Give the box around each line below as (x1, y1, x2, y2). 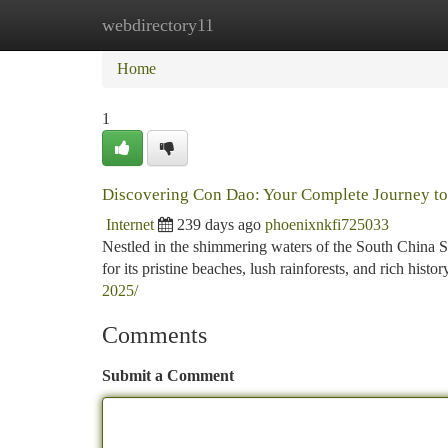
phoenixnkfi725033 (265, 216, 389, 233)
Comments (102, 322, 207, 348)
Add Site (344, 16, 400, 33)
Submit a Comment (102, 367, 234, 384)
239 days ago (177, 216, 261, 233)
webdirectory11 (102, 15, 214, 35)
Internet (106, 216, 154, 233)
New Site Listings (201, 16, 314, 33)
